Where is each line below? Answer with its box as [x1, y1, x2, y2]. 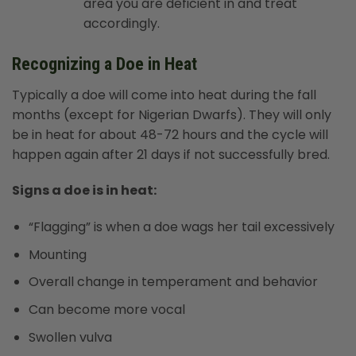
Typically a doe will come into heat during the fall [12, 85, 316, 104]
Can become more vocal [28, 300, 185, 319]
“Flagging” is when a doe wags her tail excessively [28, 218, 335, 237]
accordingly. [83, 14, 160, 33]
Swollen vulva [28, 327, 112, 346]
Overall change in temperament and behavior [28, 273, 318, 292]
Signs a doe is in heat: [12, 181, 157, 200]
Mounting [28, 245, 87, 264]
